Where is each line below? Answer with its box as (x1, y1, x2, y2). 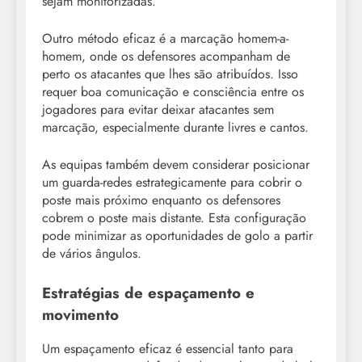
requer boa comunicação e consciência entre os (42, 82, 304, 101)
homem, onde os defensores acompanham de (42, 46, 290, 65)
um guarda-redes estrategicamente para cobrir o (42, 172, 302, 192)
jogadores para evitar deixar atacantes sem (42, 99, 274, 119)
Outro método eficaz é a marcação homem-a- (42, 28, 288, 48)
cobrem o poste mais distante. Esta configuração (42, 208, 306, 227)
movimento (42, 303, 119, 326)
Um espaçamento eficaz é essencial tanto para (42, 339, 293, 359)
